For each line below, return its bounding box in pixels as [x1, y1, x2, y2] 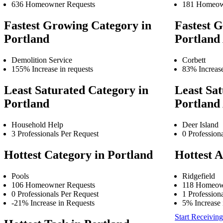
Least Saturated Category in [4, 83, 148, 97]
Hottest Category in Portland [4, 148, 153, 161]
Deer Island [182, 120, 219, 129]
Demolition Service [11, 56, 72, 65]
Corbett [182, 56, 206, 65]
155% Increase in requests [11, 65, 93, 74]
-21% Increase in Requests [11, 198, 95, 207]
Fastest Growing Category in [4, 19, 151, 32]
